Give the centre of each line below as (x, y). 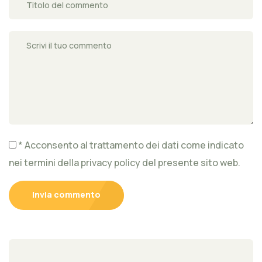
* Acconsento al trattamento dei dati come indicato (130, 145)
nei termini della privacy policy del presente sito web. (125, 163)
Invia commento (66, 195)
